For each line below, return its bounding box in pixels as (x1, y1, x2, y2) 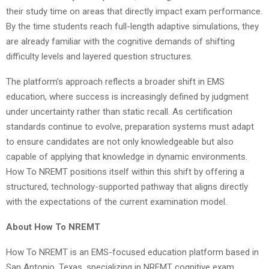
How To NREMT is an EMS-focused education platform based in (6, 246, 259, 258)
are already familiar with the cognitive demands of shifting (6, 35, 235, 47)
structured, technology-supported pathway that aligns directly (6, 181, 248, 192)
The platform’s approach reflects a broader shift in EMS (6, 76, 225, 87)
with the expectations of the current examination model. (6, 196, 227, 207)
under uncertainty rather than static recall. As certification (6, 106, 232, 117)
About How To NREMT (6, 221, 100, 232)
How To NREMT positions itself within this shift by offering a (6, 166, 244, 177)
